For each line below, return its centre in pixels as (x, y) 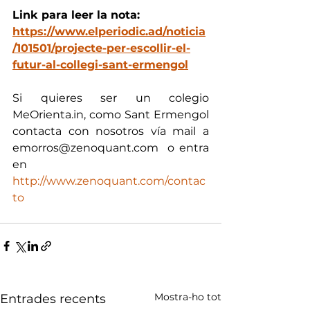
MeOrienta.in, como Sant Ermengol (111, 114)
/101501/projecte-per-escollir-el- (101, 48)
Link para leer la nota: (76, 15)
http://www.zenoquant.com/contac (109, 181)
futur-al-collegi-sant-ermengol (100, 64)
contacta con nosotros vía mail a (111, 131)
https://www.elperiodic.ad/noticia (109, 31)
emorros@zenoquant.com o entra (111, 147)
